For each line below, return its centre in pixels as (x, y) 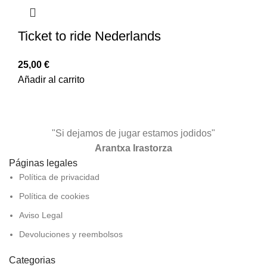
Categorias (32, 260)
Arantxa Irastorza (133, 148)
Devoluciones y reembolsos (71, 235)
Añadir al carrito (51, 80)
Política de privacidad (59, 177)
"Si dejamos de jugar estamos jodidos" (133, 133)
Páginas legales (43, 163)
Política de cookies (54, 196)
